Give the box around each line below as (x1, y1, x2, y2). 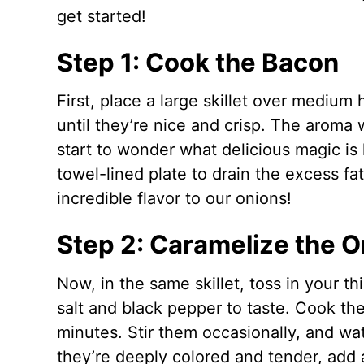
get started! (56, 6, 146, 26)
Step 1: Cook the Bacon (56, 46, 339, 77)
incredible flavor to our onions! (56, 188, 292, 209)
